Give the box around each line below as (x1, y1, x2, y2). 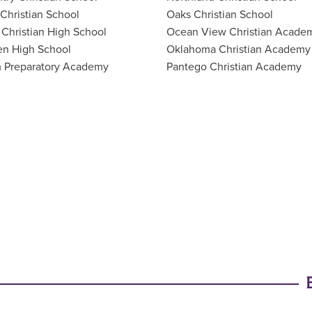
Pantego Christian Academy (166, 59, 302, 74)
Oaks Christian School (166, 7, 273, 22)
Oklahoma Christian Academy (166, 42, 311, 56)
